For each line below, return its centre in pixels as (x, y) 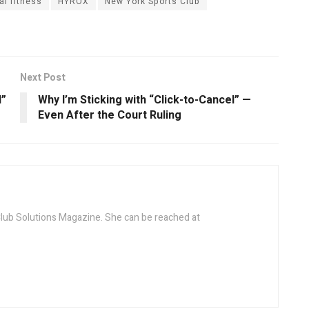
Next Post (43, 78)
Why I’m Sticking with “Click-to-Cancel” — (144, 100)
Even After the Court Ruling (110, 116)
